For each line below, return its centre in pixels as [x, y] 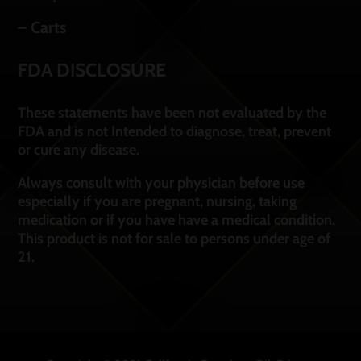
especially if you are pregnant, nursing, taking [158, 202]
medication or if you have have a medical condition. [177, 220]
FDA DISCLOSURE [92, 71]
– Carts [42, 28]
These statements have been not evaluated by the [172, 113]
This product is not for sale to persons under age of [174, 239]
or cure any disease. [79, 150]
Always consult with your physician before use [162, 183]
